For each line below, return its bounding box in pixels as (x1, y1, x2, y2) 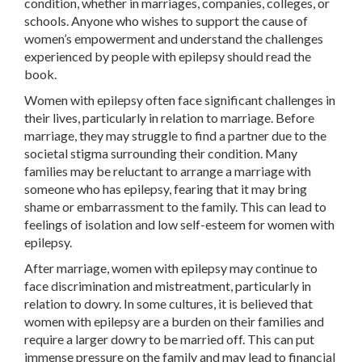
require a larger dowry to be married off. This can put (24, 331, 314, 347)
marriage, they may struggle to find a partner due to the (24, 128, 326, 144)
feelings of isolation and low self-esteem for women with (24, 217, 335, 233)
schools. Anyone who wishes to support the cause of (24, 13, 308, 29)
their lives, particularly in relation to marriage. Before (24, 110, 314, 126)
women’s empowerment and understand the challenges (24, 31, 323, 47)
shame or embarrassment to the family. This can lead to (24, 199, 326, 215)
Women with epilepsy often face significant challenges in (24, 92, 335, 108)
